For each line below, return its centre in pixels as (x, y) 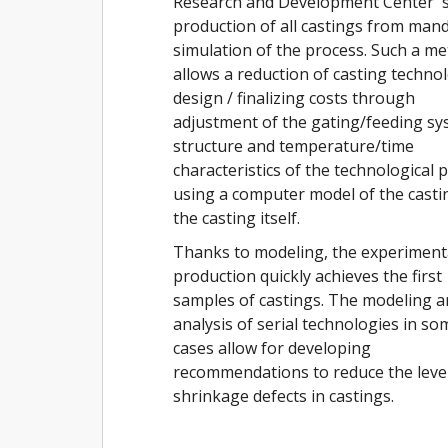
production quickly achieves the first (307, 276)
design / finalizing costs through (294, 98)
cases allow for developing (272, 348)
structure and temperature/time (293, 146)
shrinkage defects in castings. (283, 396)
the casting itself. (236, 218)
